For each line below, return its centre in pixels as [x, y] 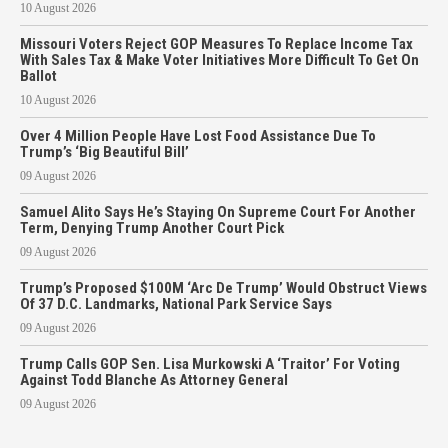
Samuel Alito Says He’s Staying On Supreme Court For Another [218, 211]
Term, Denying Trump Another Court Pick [152, 227]
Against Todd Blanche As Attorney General [154, 379]
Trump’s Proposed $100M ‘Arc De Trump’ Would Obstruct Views [223, 287]
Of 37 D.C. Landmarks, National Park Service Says [176, 303]
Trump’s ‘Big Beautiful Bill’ [104, 151]
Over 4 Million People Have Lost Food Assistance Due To [198, 135]
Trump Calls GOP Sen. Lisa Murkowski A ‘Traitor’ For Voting [210, 363]
